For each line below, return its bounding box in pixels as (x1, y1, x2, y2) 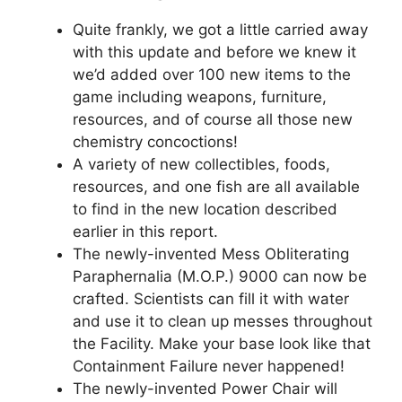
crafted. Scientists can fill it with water (73, 290, 349, 309)
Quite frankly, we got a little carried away (73, 21, 368, 39)
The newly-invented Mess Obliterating (73, 245, 349, 264)
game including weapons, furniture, (73, 88, 327, 107)
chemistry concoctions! (73, 133, 238, 152)
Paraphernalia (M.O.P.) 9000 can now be (73, 267, 367, 286)
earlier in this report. (73, 223, 218, 241)
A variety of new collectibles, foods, (73, 155, 330, 174)
